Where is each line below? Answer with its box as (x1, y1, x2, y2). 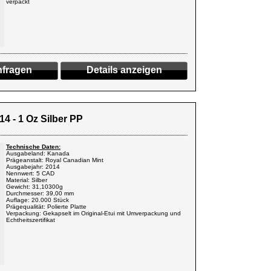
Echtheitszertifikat (6, 217, 55, 223)
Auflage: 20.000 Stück (6, 197, 69, 203)
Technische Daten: (6, 143, 60, 150)
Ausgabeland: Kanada (6, 150, 70, 157)
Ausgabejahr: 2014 (6, 163, 60, 170)
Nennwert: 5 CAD (6, 170, 54, 177)
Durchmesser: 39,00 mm (6, 190, 74, 197)
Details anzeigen (86, 65, 162, 75)
